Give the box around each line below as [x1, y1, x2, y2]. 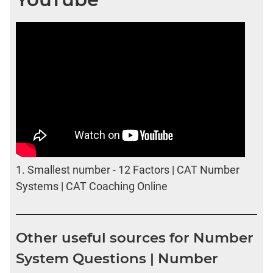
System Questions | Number [16, 249, 218, 267]
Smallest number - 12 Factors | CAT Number [27, 163, 239, 177]
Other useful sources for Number [16, 229, 253, 246]
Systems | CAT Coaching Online [16, 180, 168, 193]
